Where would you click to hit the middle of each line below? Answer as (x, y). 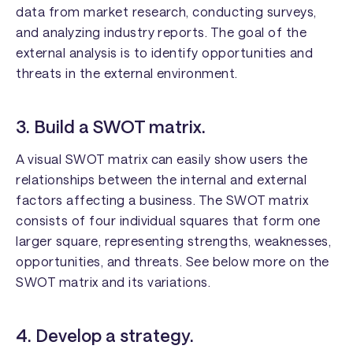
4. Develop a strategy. (105, 334)
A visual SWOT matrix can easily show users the (162, 159)
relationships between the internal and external (161, 180)
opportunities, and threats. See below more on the (173, 262)
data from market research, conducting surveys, (166, 11)
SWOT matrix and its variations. (113, 282)
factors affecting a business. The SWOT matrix (162, 200)
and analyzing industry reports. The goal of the (161, 32)
